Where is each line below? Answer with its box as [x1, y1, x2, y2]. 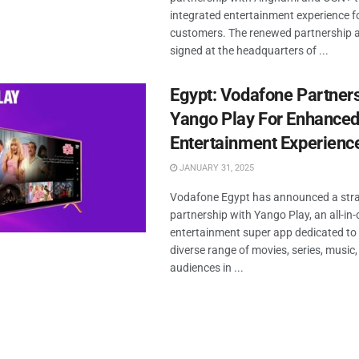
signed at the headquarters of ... [170, 44, 329, 57]
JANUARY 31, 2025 [177, 163, 254, 173]
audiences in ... [170, 261, 244, 274]
